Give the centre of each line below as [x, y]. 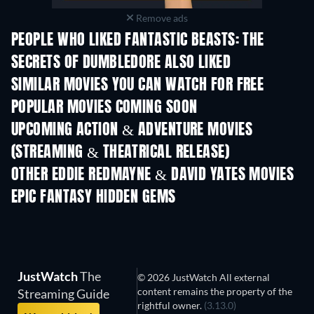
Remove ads [161, 18]
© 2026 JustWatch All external [204, 277]
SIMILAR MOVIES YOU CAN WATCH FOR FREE [138, 85]
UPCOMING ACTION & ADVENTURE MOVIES [132, 130]
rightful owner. [171, 305]
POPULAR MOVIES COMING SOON [104, 108]
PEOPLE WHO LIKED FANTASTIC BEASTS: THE [138, 40]
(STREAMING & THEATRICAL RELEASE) [121, 152]
